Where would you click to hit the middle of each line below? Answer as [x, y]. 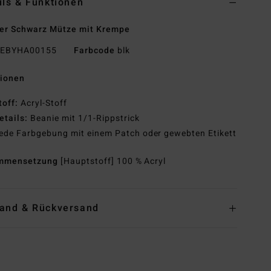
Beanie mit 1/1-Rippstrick [84, 119]
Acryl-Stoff [43, 103]
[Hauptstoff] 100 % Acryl [113, 162]
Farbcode [94, 51]
